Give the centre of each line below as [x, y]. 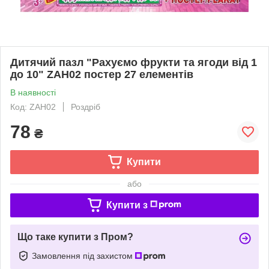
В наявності [33, 92]
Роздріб [86, 107]
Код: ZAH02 [33, 107]
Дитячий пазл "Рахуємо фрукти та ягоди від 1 [134, 62]
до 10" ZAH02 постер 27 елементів [102, 74]
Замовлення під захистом [83, 255]
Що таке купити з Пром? [75, 237]
